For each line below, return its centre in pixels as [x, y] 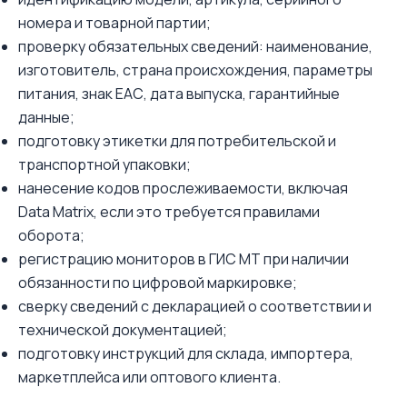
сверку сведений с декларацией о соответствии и [195, 306]
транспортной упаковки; [104, 164]
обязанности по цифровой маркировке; [158, 283]
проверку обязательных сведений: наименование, [195, 46]
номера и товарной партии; [114, 23]
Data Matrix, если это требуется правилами [169, 212]
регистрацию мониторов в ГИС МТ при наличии [184, 259]
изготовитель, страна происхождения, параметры [195, 70]
